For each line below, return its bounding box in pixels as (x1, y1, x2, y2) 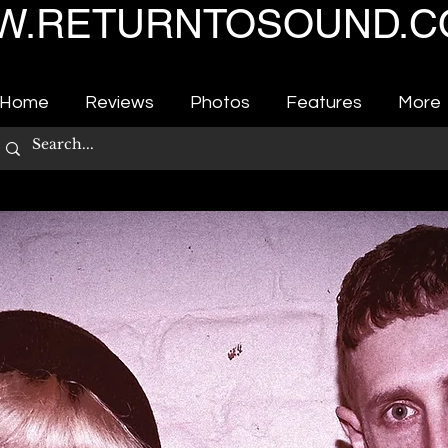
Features (286, 93, 362, 112)
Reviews (85, 93, 154, 112)
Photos (190, 93, 250, 112)
